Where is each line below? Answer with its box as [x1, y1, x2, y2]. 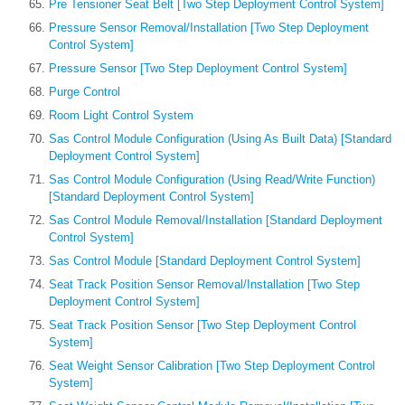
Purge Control [49, 85, 120, 99]
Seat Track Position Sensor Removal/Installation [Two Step [49, 278, 360, 292]
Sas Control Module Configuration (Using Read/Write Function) [49, 173, 375, 187]
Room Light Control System [49, 108, 193, 123]
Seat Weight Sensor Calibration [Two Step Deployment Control [49, 359, 375, 373]
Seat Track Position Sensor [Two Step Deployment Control [49, 318, 356, 333]
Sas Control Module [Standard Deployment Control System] [49, 254, 361, 268]
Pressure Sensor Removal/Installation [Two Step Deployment [49, 21, 369, 35]
